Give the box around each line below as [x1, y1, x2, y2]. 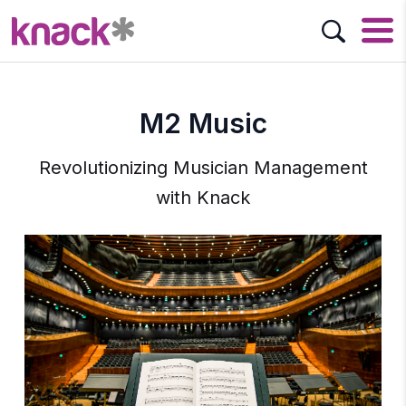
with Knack [156, 187, 250, 208]
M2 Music [139, 107, 267, 140]
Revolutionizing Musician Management [38, 157, 368, 179]
